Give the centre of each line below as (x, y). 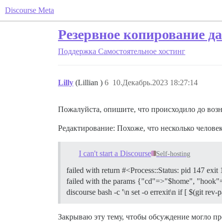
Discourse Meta (29, 10)
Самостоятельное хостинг (142, 51)
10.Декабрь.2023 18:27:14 (155, 83)
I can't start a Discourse (115, 153)
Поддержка (77, 51)
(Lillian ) (90, 83)
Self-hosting (173, 154)
